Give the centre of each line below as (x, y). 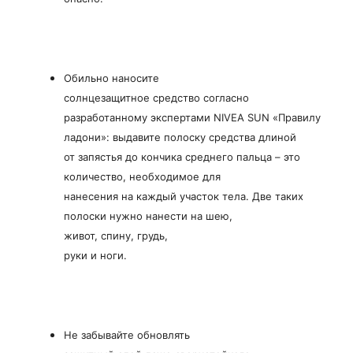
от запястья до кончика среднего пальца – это (182, 156)
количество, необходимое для (142, 176)
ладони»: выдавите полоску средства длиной (180, 137)
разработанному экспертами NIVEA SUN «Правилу (192, 117)
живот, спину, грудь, (116, 235)
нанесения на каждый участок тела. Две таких (184, 196)
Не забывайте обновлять (127, 334)
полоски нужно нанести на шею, (148, 216)
